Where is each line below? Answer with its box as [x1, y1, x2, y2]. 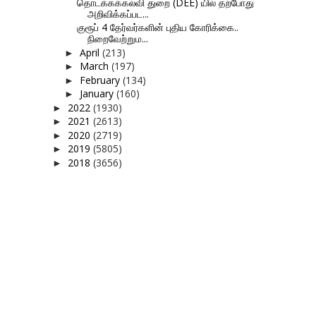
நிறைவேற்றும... [87, 32, 148, 46]
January [79, 87, 116, 101]
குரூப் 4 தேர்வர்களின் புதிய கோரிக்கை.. [76, 20, 238, 35]
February [79, 73, 123, 87]
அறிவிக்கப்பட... [87, 6, 149, 20]
